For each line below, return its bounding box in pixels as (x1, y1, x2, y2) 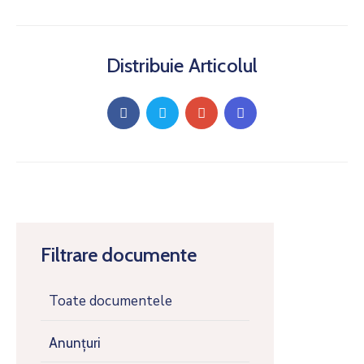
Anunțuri (49, 335, 101, 351)
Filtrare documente (41, 243, 197, 266)
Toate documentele (49, 292, 172, 310)
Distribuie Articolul (106, 54, 258, 77)
